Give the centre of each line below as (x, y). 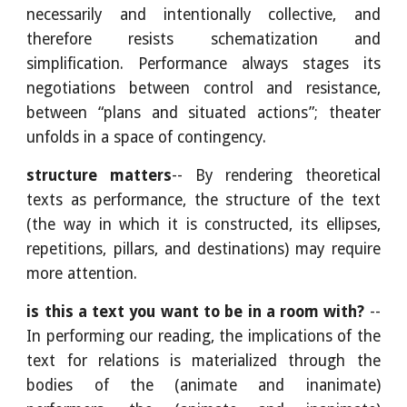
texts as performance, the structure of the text (203, 199)
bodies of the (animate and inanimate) (203, 385)
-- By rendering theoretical (276, 175)
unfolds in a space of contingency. (147, 137)
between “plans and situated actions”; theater (203, 112)
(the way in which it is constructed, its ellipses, (203, 224)
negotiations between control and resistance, (203, 88)
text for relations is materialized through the (203, 360)
